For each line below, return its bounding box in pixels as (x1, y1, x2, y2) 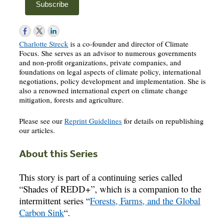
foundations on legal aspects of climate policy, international (19, 67, 201, 77)
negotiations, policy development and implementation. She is (19, 76, 206, 86)
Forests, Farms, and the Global (90, 194, 201, 207)
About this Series (19, 147, 98, 160)
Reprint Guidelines (64, 116, 122, 126)
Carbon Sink (19, 206, 64, 219)
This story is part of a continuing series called (19, 171, 183, 184)
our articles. (19, 125, 55, 136)
